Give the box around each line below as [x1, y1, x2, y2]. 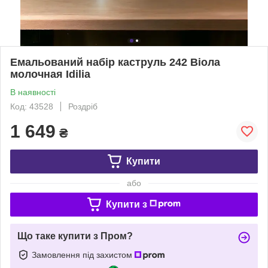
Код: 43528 [10, 101, 53, 111]
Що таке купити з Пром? [17, 230, 133, 241]
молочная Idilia [10, 68, 90, 80]
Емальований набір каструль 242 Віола [10, 56, 220, 68]
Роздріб [68, 101, 98, 111]
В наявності [10, 87, 56, 97]
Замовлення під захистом [32, 249, 135, 260]
